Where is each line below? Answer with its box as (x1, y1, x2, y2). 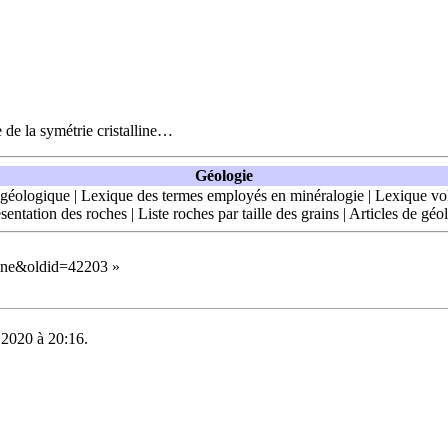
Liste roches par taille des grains (137, 204, 339, 222)
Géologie (195, 166, 253, 184)
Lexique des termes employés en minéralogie (80, 186, 364, 204)
